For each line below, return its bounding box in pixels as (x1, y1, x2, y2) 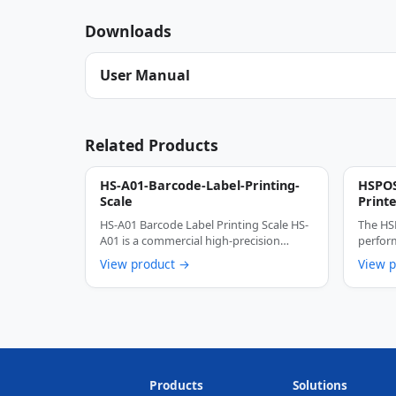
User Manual (100, 65, 190, 86)
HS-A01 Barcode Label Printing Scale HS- (100, 216, 308, 232)
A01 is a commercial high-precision (100, 232, 280, 248)
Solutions (293, 376, 348, 393)
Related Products (85, 133, 218, 156)
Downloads (85, 19, 171, 42)
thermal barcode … (100, 247, 199, 264)
